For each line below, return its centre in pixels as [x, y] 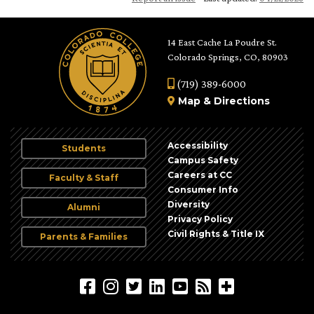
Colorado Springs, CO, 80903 [228, 57]
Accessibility [198, 146]
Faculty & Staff [84, 178]
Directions [242, 101]
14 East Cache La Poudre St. [222, 42]
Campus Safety [203, 161]
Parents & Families [84, 237]
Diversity [189, 205]
